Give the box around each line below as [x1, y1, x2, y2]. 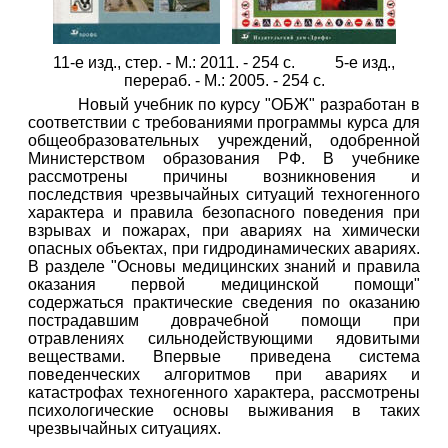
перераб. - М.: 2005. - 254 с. [123, 72, 325, 89]
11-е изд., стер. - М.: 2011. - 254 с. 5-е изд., [53, 54, 395, 71]
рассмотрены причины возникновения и [28, 168, 420, 185]
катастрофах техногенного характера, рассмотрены [28, 384, 420, 401]
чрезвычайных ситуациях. [28, 420, 221, 437]
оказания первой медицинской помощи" [28, 276, 420, 293]
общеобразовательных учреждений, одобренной [28, 132, 420, 149]
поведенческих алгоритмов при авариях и [28, 366, 420, 383]
